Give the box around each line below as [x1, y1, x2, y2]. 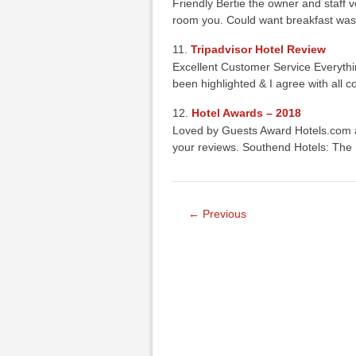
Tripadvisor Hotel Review [191, 43, 327, 56]
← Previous [188, 207, 247, 220]
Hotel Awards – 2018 [192, 106, 302, 119]
